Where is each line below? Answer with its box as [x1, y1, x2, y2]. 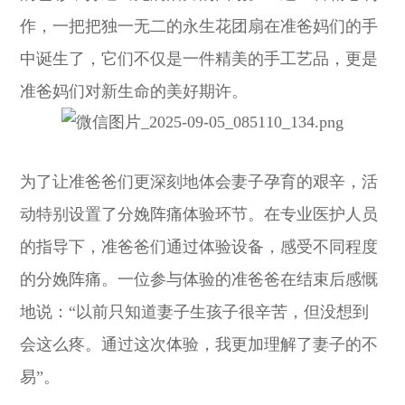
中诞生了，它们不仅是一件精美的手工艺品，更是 [20, 49, 379, 68]
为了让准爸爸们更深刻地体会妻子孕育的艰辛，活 [20, 172, 379, 191]
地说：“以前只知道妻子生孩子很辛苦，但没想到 [20, 302, 370, 321]
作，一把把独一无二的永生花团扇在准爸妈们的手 [20, 16, 379, 35]
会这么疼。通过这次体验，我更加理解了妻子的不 [20, 334, 379, 353]
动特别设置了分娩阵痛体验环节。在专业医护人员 [20, 204, 379, 223]
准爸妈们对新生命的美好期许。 [20, 81, 249, 100]
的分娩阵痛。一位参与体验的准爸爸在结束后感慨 [20, 269, 379, 288]
